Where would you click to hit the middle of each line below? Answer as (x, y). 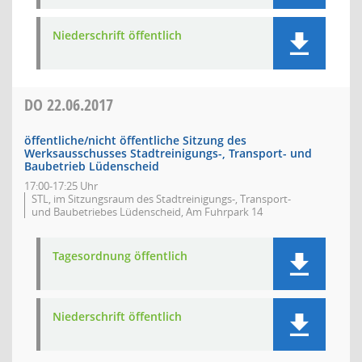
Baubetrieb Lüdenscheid (92, 166)
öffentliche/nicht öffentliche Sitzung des (135, 140)
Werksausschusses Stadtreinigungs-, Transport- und (168, 153)
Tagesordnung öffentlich (120, 256)
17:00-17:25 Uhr (61, 186)
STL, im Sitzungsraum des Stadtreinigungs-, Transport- (161, 199)
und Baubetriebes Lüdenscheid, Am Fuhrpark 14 (147, 212)
